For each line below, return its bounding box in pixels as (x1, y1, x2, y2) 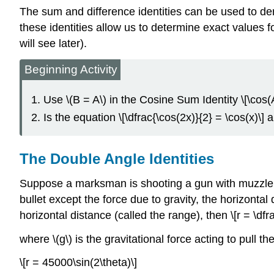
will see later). (20, 37, 87, 50)
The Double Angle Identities (20, 150, 214, 168)
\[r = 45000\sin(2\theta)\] (20, 256, 137, 269)
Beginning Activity (24, 62, 117, 76)
